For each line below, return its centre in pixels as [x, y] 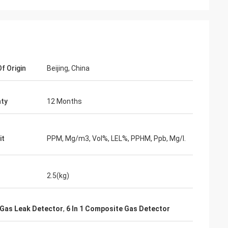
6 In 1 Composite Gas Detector [118, 209]
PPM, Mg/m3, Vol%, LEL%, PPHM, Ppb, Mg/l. [116, 138]
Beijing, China [68, 68]
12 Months [64, 101]
